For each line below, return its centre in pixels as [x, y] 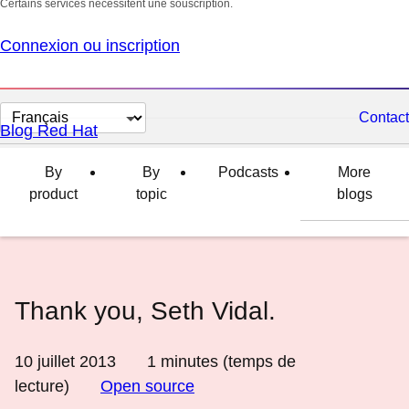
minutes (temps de [226, 362]
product [53, 194]
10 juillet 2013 [65, 362]
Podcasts [248, 172]
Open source [147, 386]
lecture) [42, 386]
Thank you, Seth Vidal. [145, 311]
